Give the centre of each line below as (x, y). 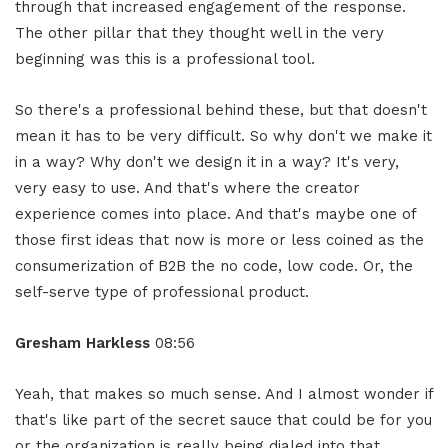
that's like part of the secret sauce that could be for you (223, 420)
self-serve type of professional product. (162, 292)
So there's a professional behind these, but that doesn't (221, 110)
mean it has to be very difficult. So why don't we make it (223, 136)
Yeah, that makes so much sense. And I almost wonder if (224, 394)
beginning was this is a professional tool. (165, 59)
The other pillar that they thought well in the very (199, 33)
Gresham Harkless (85, 343)
